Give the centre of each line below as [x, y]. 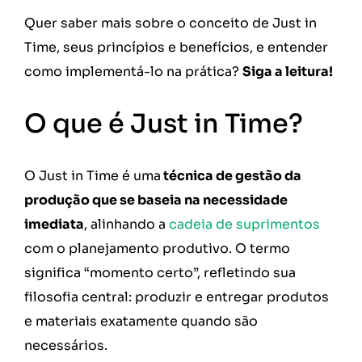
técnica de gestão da [231, 175]
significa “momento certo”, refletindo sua [160, 272]
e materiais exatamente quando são [141, 321]
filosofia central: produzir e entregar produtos [177, 297]
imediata [54, 224]
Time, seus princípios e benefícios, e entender [176, 48]
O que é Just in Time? [166, 123]
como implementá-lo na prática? [133, 72]
